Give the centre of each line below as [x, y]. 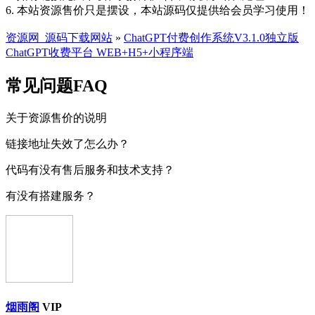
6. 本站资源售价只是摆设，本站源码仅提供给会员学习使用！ [157, 10]
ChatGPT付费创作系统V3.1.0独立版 [211, 37]
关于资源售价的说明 [56, 117]
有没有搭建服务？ [51, 195]
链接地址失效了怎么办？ [67, 143]
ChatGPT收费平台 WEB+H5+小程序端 [99, 52]
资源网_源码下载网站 [59, 37]
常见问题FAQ [57, 85]
